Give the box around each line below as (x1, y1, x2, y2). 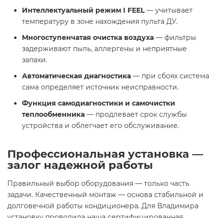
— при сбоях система (131, 72, 209, 80)
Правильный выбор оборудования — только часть (7, 179, 189, 188)
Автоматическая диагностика (22, 72, 131, 80)
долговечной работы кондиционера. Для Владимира (7, 201, 199, 210)
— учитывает (145, 6, 193, 15)
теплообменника (22, 110, 85, 119)
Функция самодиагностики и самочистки (22, 99, 175, 108)
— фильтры (154, 33, 196, 42)
